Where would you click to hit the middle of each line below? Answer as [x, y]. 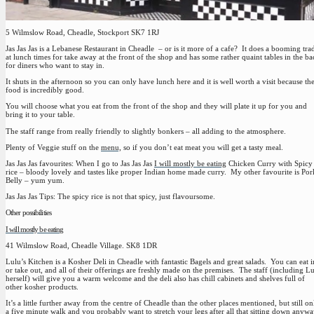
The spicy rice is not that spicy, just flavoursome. [135, 197]
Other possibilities [28, 213]
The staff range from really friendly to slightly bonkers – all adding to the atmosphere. [146, 131]
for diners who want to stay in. [55, 66]
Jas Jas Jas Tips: [30, 197]
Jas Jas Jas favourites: [40, 164]
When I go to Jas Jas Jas [114, 164]
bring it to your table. [40, 115]
